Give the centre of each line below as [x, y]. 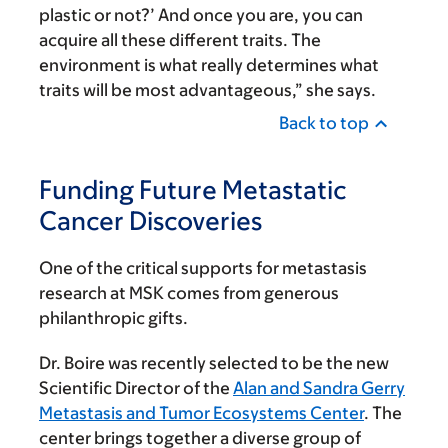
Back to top [324, 123]
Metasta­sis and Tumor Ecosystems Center [201, 413]
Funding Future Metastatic [192, 189]
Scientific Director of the [136, 388]
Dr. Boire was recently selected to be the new [214, 363]
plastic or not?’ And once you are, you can [201, 15]
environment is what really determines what [209, 65]
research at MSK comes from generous [189, 293]
